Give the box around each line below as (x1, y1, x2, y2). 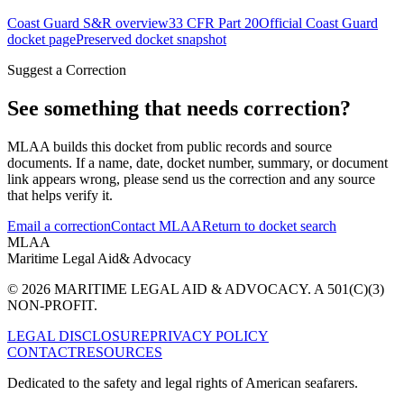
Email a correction (7, 217, 111, 234)
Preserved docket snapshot (76, 32, 226, 48)
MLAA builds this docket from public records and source (7, 138, 332, 154)
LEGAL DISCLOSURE (7, 327, 150, 344)
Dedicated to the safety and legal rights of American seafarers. (7, 374, 358, 390)
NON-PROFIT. (7, 297, 97, 313)
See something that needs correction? (7, 96, 351, 120)
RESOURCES (77, 344, 162, 360)
